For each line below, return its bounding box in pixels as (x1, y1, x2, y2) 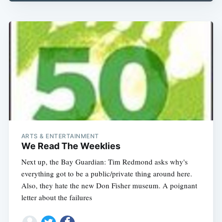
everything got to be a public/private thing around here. (21, 168, 192, 179)
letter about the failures (21, 192, 92, 203)
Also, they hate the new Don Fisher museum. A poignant (21, 180, 197, 191)
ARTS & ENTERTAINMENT (21, 132, 99, 140)
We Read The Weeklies (21, 141, 120, 152)
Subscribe (162, 52, 202, 62)
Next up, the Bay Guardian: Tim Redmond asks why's (21, 157, 188, 167)
